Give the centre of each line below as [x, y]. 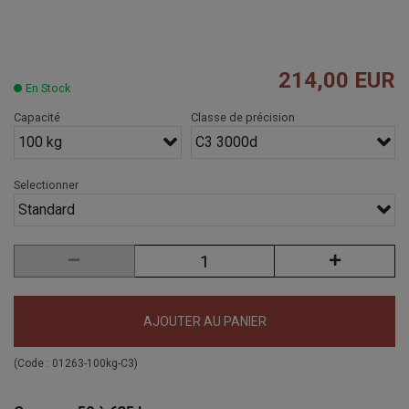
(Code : [33, 363]
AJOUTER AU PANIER [204, 321]
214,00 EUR [337, 80]
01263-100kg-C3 [93, 363]
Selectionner [46, 185]
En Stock [47, 88]
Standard [47, 210]
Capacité [37, 117]
